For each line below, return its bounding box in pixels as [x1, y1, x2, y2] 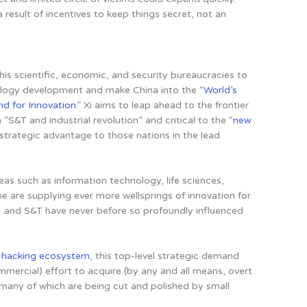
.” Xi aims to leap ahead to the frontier [76, 99, 249, 111]
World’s [204, 84, 238, 96]
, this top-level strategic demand [90, 250, 240, 262]
